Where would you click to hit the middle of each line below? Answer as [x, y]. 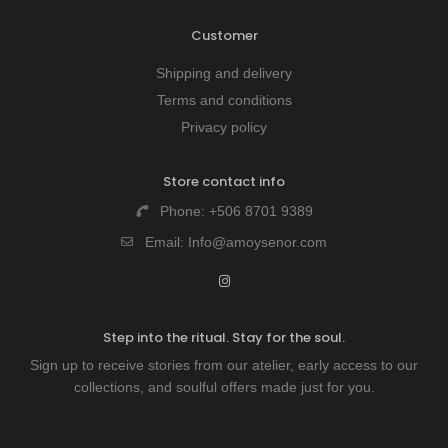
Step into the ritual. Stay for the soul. [224, 337]
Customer [224, 35]
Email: [166, 241]
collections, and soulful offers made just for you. [224, 386]
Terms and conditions [224, 99]
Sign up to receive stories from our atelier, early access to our [224, 364]
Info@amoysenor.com [257, 241]
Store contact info [224, 181]
